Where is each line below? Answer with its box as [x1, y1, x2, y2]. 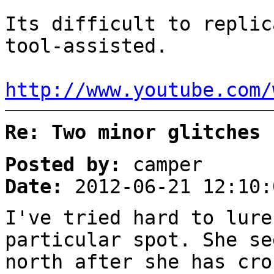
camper [121, 154, 202, 176]
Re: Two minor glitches [5, 120, 261, 143]
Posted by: [5, 154, 121, 176]
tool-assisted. [5, 34, 168, 57]
